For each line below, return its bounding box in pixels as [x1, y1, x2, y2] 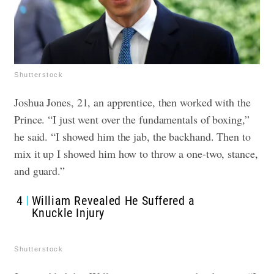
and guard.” [14, 163, 65, 178]
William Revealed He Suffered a [31, 193, 195, 208]
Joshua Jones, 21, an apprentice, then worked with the [14, 94, 251, 109]
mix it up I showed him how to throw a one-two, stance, [14, 146, 258, 161]
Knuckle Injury [31, 205, 105, 220]
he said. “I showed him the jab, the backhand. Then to [14, 128, 251, 144]
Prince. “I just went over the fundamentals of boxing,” [14, 111, 250, 127]
